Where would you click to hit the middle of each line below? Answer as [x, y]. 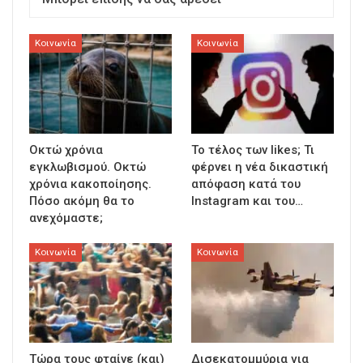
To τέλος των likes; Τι [253, 150]
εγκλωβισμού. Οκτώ [88, 167]
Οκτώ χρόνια [66, 150]
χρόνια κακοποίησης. [90, 184]
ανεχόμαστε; [66, 218]
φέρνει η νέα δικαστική [260, 167]
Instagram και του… [247, 201]
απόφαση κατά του [246, 184]
